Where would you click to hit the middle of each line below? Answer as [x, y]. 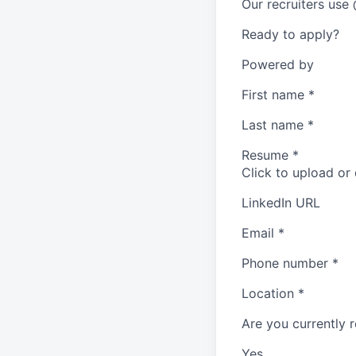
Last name [273, 125]
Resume [265, 155]
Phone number [285, 263]
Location [268, 294]
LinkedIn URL [281, 203]
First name [273, 95]
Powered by [278, 65]
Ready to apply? [290, 35]
